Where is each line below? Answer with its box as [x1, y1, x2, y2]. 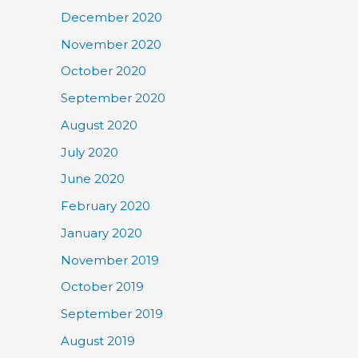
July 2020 [61, 144, 118, 160]
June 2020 [61, 171, 125, 187]
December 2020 [61, 9, 162, 25]
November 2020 [61, 36, 161, 52]
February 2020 [61, 198, 150, 213]
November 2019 [61, 252, 159, 268]
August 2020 [61, 117, 137, 133]
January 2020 [61, 225, 142, 241]
